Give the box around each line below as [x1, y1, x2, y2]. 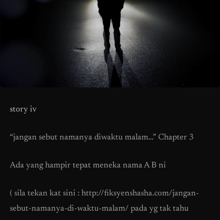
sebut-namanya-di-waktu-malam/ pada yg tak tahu [10, 204, 189, 213]
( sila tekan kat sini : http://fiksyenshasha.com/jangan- [10, 189, 199, 198]
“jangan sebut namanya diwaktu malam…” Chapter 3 [10, 133, 194, 142]
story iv [10, 105, 37, 114]
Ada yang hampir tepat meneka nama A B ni [10, 161, 166, 170]
